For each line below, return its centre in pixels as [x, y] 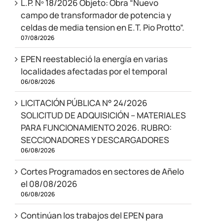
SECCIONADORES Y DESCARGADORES [95, 140]
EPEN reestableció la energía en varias [94, 59]
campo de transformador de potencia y [96, 15]
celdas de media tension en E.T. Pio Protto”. [102, 27]
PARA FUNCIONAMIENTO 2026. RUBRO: [96, 127]
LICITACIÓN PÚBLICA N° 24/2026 [84, 103]
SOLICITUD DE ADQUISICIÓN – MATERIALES [103, 115]
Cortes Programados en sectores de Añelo [102, 171]
